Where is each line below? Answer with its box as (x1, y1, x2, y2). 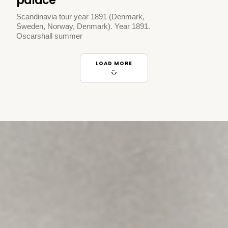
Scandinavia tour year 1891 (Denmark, (16, 12, 145, 21)
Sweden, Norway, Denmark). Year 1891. (16, 22, 151, 31)
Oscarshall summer (16, 32, 83, 41)
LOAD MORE (96, 59, 132, 67)
